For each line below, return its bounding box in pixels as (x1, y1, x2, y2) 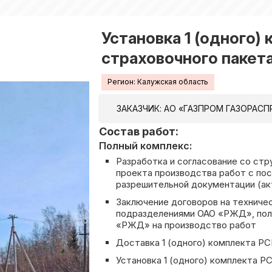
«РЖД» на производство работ (116, 219, 256, 231)
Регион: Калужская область (107, 77, 208, 87)
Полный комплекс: (99, 139, 192, 152)
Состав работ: (99, 124, 178, 138)
